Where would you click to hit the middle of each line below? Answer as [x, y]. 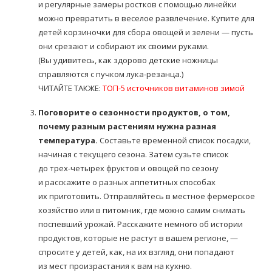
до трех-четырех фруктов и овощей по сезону [128, 168]
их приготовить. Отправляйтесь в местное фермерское [147, 196]
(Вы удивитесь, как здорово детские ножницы [128, 60]
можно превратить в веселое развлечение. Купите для [146, 18]
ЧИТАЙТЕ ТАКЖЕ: [70, 88]
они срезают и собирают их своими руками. [124, 46]
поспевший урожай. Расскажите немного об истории [141, 224]
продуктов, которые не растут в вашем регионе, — [138, 238]
